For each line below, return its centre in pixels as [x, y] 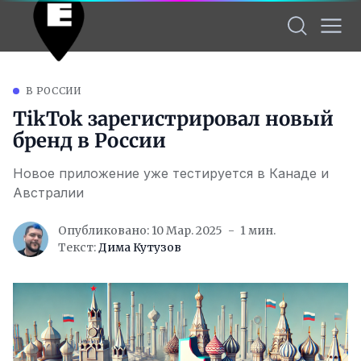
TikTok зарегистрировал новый [173, 119]
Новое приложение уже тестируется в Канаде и [171, 173]
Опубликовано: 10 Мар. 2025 [140, 230]
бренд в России [89, 141]
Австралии [48, 193]
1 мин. [258, 230]
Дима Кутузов [140, 247]
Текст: [78, 247]
